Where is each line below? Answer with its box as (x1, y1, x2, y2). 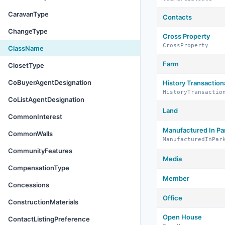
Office (163, 194, 182, 202)
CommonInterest (8, 113, 62, 121)
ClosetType (8, 61, 44, 69)
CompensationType (8, 164, 69, 172)
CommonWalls (8, 130, 53, 138)
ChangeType (8, 27, 48, 35)
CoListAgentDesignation (8, 95, 84, 103)
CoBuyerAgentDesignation (8, 78, 91, 86)
